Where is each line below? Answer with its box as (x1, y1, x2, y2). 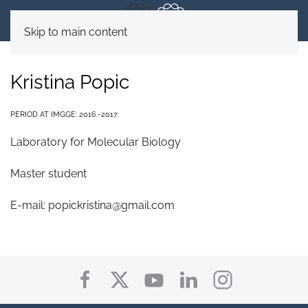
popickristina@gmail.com (48, 199, 175, 212)
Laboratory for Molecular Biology (10, 135, 181, 148)
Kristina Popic (10, 71, 129, 93)
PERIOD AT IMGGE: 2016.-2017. (10, 110, 118, 119)
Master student (10, 167, 87, 180)
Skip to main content (24, 25, 127, 38)
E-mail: (10, 199, 48, 212)
